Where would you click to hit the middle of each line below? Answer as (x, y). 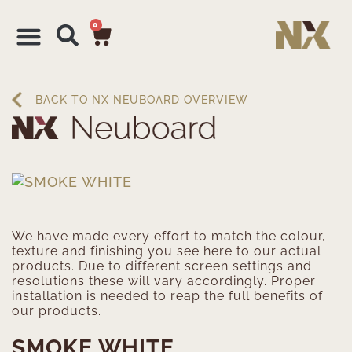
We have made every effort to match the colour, (169, 236)
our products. (57, 310)
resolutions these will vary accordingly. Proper (164, 280)
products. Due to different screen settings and (162, 266)
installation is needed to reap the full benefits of (167, 295)
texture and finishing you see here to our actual (167, 251)
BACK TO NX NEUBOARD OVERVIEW (142, 99)
